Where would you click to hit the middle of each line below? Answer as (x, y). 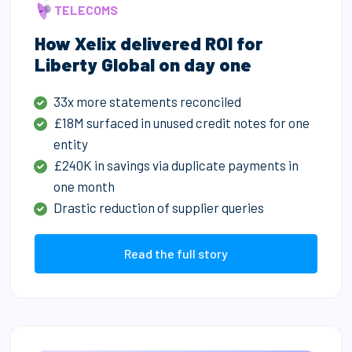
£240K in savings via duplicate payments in (176, 165)
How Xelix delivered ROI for (149, 43)
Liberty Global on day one (143, 64)
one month (84, 186)
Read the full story (176, 253)
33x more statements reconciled (148, 101)
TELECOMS (86, 9)
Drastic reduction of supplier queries (161, 207)
